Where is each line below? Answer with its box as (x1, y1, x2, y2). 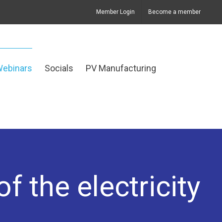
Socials (45, 63, 73, 73)
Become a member (148, 8, 201, 15)
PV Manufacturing (86, 63, 156, 73)
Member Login (96, 8, 135, 15)
